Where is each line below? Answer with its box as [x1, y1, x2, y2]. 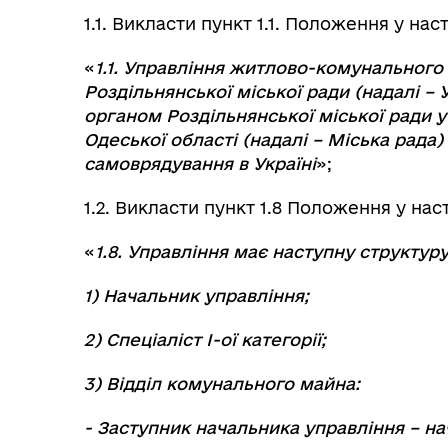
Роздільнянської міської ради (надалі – [84, 82, 439, 101]
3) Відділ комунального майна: [84, 374, 360, 393]
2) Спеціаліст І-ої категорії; [84, 330, 326, 349]
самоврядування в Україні [84, 154, 316, 173]
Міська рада [327, 130, 436, 149]
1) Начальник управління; [84, 286, 309, 305]
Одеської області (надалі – [84, 130, 327, 149]
